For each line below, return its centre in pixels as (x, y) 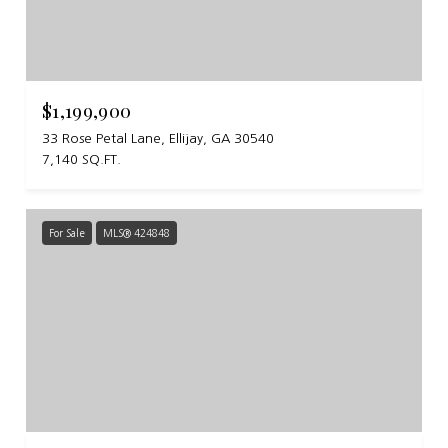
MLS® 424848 (136, 233)
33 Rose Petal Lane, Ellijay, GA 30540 (158, 139)
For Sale (67, 233)
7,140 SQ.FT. (81, 160)
